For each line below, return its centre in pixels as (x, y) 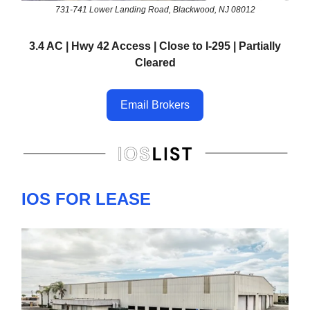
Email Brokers (155, 105)
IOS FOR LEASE (86, 199)
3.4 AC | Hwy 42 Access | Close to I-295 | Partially (155, 46)
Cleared (155, 63)
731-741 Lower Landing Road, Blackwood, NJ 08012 (155, 10)
